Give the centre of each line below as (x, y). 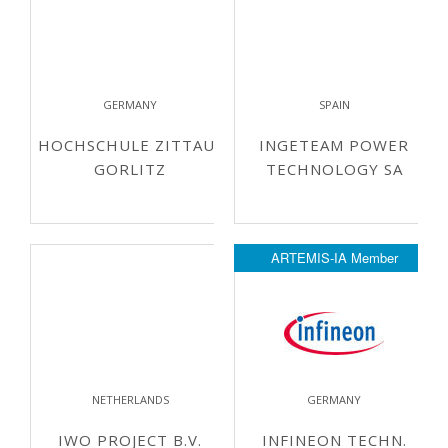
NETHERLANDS (130, 399)
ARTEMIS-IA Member (334, 257)
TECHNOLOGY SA (334, 169)
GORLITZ (130, 169)
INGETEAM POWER (334, 145)
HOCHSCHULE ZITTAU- (130, 145)
